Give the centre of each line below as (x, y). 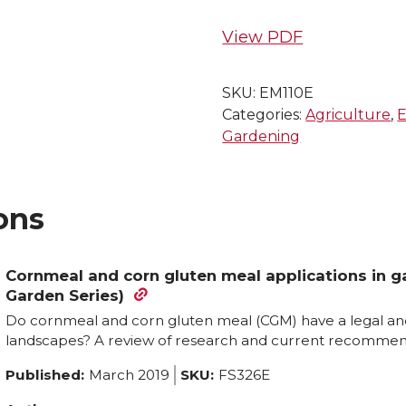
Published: (45, 374)
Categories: (264, 115)
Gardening (261, 137)
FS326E (244, 374)
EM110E (287, 93)
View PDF (263, 38)
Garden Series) (65, 296)
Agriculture (348, 115)
